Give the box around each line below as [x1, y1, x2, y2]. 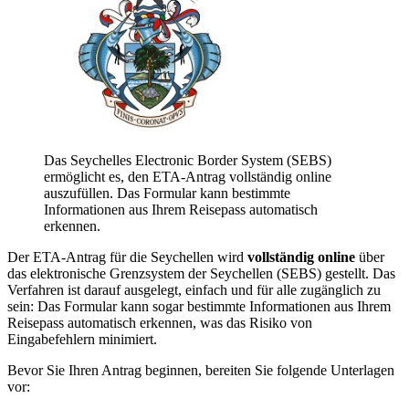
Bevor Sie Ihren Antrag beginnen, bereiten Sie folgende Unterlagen [7, 362, 394, 378]
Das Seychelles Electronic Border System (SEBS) [44, 152, 331, 168]
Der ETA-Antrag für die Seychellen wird [7, 248, 247, 265]
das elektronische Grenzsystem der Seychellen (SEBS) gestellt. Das [7, 265, 395, 281]
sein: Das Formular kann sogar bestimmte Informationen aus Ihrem [7, 298, 391, 314]
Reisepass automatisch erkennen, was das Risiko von [7, 314, 312, 330]
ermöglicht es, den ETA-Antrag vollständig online [44, 168, 331, 184]
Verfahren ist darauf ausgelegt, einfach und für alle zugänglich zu [7, 281, 381, 298]
